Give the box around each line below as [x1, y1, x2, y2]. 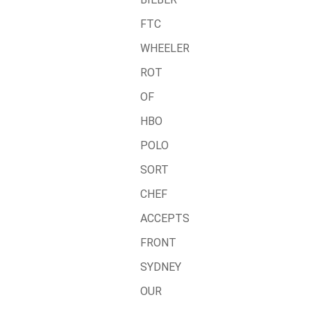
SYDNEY [140, 260, 181, 274]
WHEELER [140, 42, 190, 55]
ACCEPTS [140, 212, 190, 225]
